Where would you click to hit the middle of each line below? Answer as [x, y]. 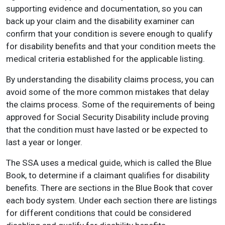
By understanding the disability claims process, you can [110, 79]
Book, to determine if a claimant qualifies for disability [108, 175]
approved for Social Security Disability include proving [107, 117]
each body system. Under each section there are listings [111, 200]
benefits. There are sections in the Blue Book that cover [109, 188]
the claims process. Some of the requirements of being [110, 104]
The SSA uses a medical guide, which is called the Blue [109, 163]
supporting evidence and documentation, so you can [104, 9]
